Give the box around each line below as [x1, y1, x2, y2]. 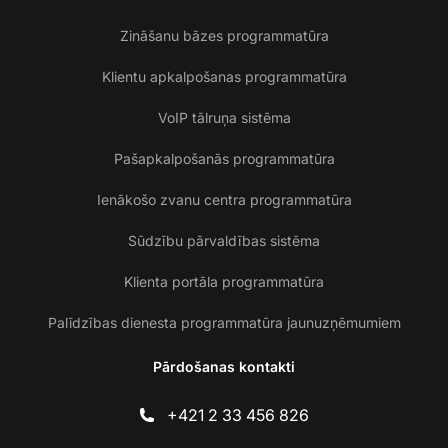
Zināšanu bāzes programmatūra [119, 27, 329, 45]
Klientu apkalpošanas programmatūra [101, 68, 347, 86]
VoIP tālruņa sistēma [157, 109, 291, 127]
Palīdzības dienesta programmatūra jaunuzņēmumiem [47, 314, 401, 332]
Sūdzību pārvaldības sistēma [128, 232, 320, 250]
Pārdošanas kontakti [153, 358, 295, 376]
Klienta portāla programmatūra [124, 273, 324, 291]
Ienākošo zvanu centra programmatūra [96, 191, 352, 209]
